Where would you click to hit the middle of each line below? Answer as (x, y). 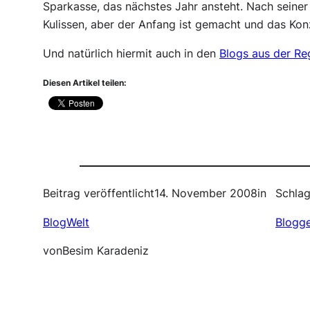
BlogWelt (66, 222)
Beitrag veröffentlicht (99, 194)
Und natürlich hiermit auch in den (131, 53)
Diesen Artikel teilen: (85, 83)
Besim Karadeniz (106, 251)
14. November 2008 (206, 194)
